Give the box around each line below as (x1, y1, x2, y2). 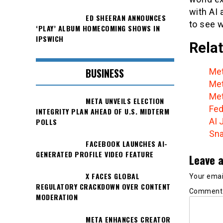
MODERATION (36, 192, 78, 203)
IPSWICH (36, 33, 64, 44)
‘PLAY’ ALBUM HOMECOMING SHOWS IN (36, 23, 160, 34)
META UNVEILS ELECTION (86, 95, 164, 106)
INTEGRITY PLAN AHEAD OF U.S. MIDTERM (36, 106, 169, 116)
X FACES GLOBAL (86, 171, 139, 182)
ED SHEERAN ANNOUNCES (86, 12, 166, 23)
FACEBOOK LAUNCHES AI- (86, 138, 168, 149)
